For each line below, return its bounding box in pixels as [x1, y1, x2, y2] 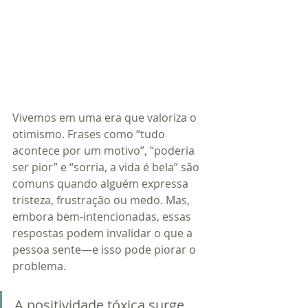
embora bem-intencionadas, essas [12, 209, 194, 225]
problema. [12, 258, 66, 274]
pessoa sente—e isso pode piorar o [12, 242, 199, 258]
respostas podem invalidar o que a [12, 225, 195, 241]
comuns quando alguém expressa [12, 176, 191, 192]
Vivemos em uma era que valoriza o [12, 110, 199, 126]
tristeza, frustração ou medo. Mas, [12, 192, 192, 208]
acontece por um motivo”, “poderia [12, 143, 197, 159]
